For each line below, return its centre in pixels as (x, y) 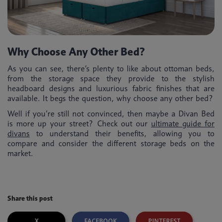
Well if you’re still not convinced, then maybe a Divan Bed (111, 113)
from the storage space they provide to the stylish (111, 79)
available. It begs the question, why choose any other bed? (110, 99)
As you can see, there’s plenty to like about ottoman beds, (111, 69)
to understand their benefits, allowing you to (122, 133)
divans (19, 133)
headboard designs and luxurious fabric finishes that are (111, 89)
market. (22, 153)
